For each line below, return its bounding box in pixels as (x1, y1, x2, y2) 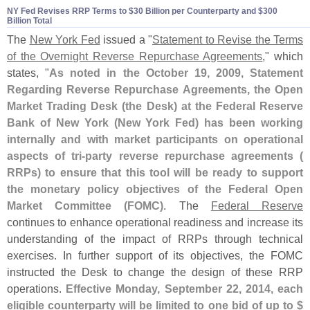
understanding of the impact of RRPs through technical (7, 232, 303, 245)
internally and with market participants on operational (7, 132, 303, 145)
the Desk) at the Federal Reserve (125, 99, 303, 112)
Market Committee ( (7, 199, 128, 212)
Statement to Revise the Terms (152, 33, 303, 46)
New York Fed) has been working (117, 116, 304, 129)
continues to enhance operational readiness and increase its (7, 215, 303, 228)
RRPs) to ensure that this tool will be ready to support (7, 165, 303, 179)
